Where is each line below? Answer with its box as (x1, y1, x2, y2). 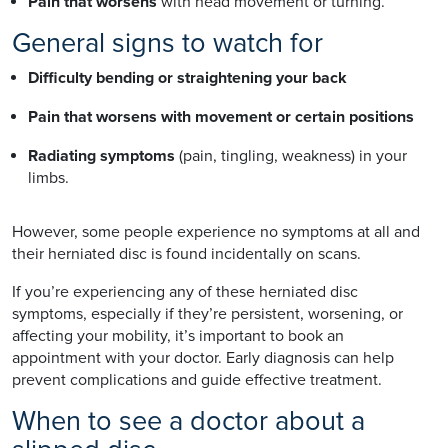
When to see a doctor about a (12, 404, 365, 438)
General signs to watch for (12, 26, 323, 60)
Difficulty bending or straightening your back (28, 67, 347, 88)
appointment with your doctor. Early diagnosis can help (12, 347, 394, 368)
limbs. (28, 167, 69, 188)
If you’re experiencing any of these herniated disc (12, 281, 358, 302)
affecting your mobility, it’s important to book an (12, 325, 344, 346)
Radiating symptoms (28, 145, 175, 166)
